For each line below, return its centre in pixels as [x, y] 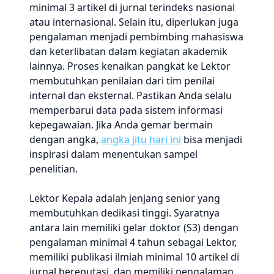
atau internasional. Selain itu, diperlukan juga [134, 22]
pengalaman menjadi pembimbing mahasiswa [136, 37]
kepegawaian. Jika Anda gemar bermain [121, 125]
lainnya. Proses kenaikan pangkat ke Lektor [130, 66]
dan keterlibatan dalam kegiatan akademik [128, 51]
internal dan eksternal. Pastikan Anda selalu [131, 95]
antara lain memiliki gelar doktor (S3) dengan [134, 228]
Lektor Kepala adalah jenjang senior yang [125, 198]
